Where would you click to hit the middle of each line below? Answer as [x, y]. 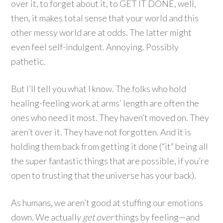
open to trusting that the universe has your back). [104, 175]
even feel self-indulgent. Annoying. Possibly [95, 47]
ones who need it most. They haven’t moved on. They [110, 117]
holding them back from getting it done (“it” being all [110, 146]
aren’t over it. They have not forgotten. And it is [101, 132]
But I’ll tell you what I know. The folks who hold [99, 89]
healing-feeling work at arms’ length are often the [105, 103]
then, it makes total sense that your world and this [105, 18]
